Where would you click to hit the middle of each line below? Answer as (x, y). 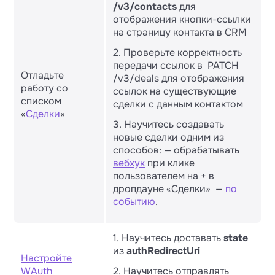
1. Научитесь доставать (168, 238)
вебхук (129, 163)
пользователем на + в (164, 176)
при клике (170, 163)
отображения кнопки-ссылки (182, 19)
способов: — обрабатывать (176, 150)
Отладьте (42, 75)
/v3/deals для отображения (179, 78)
